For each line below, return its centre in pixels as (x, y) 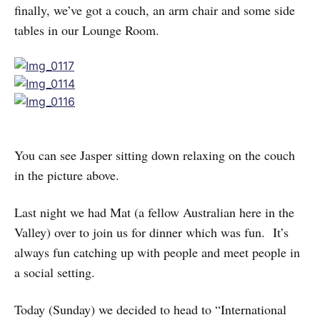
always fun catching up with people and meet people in (157, 252)
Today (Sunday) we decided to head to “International (150, 309)
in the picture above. (67, 175)
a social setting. (55, 272)
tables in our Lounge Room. (87, 30)
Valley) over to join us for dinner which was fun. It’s (151, 232)
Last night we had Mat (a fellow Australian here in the (154, 212)
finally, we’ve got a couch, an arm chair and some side (155, 10)
